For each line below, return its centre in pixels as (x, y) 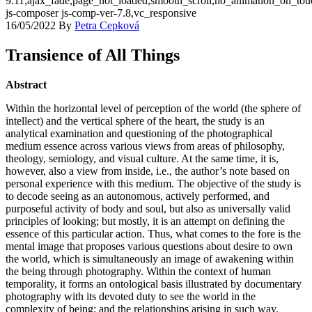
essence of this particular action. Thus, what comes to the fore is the (153, 233)
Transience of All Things (93, 55)
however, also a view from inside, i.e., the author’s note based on (148, 171)
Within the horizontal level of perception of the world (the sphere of (153, 108)
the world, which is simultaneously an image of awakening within (150, 258)
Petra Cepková (107, 25)
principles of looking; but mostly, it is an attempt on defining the (145, 221)
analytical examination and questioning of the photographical (139, 133)
